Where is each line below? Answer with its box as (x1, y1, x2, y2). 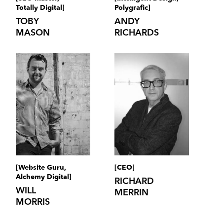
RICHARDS (114, 28, 159, 37)
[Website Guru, (15, 164, 66, 172)
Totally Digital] (15, 4, 65, 11)
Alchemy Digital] (15, 174, 72, 181)
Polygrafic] (114, 4, 150, 11)
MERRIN (114, 188, 148, 198)
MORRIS (15, 198, 50, 207)
